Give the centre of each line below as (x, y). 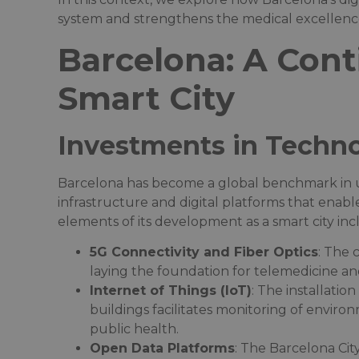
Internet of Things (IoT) (171, 290)
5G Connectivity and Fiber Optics (204, 252)
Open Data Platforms (162, 348)
